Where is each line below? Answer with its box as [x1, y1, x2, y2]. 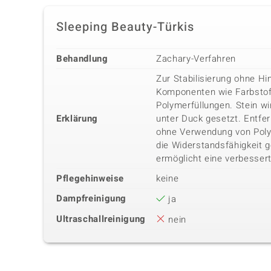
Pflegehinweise [56, 172, 125, 186]
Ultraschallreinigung [56, 212, 146, 226]
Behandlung [56, 52, 108, 66]
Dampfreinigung [56, 192, 127, 206]
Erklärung [56, 112, 98, 126]
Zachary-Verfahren [156, 52, 237, 66]
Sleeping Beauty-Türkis [56, 18, 194, 36]
